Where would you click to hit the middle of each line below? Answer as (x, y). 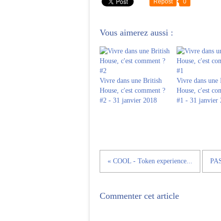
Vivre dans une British (131, 81)
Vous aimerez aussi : (136, 33)
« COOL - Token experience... (150, 161)
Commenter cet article (139, 196)
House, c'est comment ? (132, 91)
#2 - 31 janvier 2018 (128, 100)
